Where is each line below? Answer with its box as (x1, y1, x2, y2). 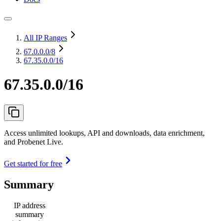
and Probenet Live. (4, 137, 63, 146)
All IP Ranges (24, 34, 67, 42)
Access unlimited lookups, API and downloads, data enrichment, (4, 128, 205, 137)
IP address (14, 201, 45, 210)
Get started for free (4, 159, 62, 168)
